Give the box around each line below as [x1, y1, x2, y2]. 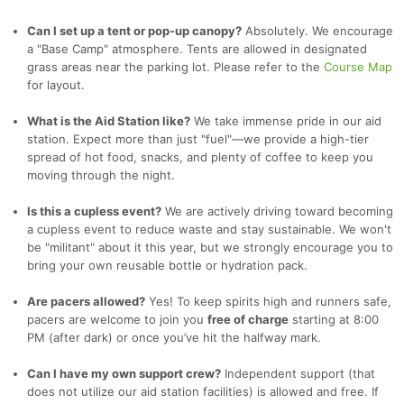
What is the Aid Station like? [27, 114, 190, 129]
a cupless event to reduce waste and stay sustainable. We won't [27, 222, 391, 237]
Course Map [324, 60, 392, 75]
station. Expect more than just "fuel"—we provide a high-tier [27, 132, 369, 147]
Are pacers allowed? [27, 294, 145, 309]
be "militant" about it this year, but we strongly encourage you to [27, 240, 393, 255]
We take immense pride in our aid [190, 114, 381, 129]
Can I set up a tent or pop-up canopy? [27, 23, 242, 39]
